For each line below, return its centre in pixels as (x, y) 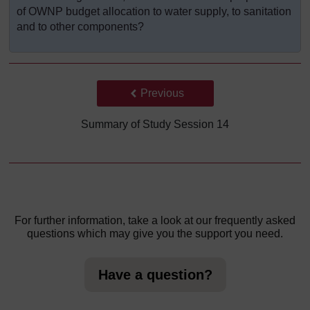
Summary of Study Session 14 (155, 125)
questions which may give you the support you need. (155, 234)
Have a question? (155, 275)
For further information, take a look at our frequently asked (155, 221)
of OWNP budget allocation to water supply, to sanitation (154, 12)
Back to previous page (180, 93)
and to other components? (80, 27)
